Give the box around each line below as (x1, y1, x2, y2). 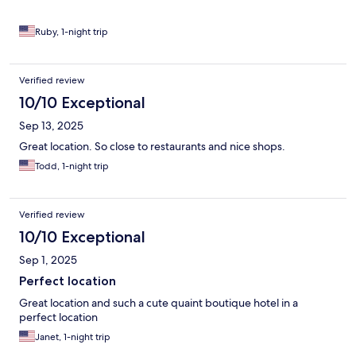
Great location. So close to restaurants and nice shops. (19, 139, 285, 154)
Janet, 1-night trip (35, 331, 110, 344)
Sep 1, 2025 (19, 253, 77, 268)
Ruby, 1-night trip (35, 25, 108, 39)
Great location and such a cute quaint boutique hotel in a (19, 296, 298, 311)
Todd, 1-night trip (35, 160, 109, 173)
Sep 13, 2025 (19, 118, 83, 133)
